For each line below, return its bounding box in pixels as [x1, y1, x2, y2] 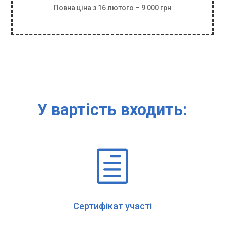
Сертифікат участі [73, 201, 152, 212]
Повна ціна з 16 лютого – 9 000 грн [54, 4, 171, 12]
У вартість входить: [37, 100, 188, 120]
